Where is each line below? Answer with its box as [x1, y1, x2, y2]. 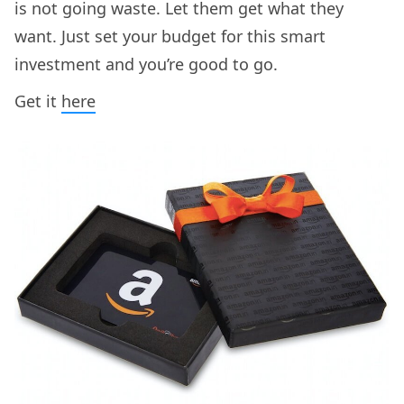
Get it [14, 89, 61, 112]
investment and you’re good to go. [14, 52, 278, 75]
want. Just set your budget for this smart [14, 24, 326, 47]
